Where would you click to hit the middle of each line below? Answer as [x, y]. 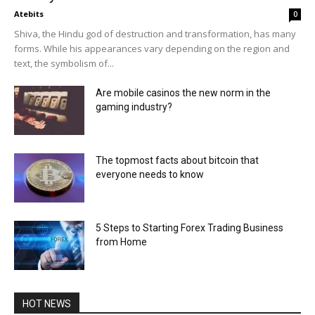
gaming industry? [134, 107]
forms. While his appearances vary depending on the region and [152, 48]
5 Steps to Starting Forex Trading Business [189, 227]
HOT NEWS [47, 303]
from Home [121, 242]
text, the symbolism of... [64, 63]
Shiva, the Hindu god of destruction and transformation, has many [155, 33]
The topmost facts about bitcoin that [177, 160]
